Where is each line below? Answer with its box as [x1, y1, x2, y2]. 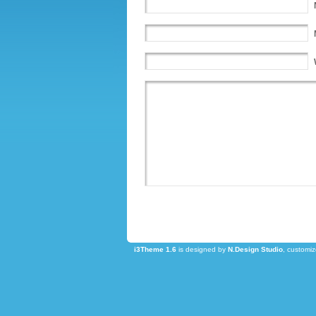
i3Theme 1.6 [133, 245, 176, 253]
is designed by [176, 245, 228, 253]
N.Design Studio [227, 245, 283, 253]
